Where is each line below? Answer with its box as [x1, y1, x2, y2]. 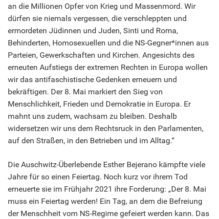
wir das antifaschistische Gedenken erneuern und [8, 75, 177, 85]
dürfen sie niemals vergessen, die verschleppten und [8, 14, 187, 23]
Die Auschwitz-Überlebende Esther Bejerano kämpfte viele [8, 160, 205, 170]
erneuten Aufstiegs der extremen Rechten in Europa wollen [8, 63, 208, 72]
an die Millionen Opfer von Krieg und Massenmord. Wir [8, 1, 196, 11]
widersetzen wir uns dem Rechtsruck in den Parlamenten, [8, 124, 203, 133]
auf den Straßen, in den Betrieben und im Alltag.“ [8, 136, 175, 146]
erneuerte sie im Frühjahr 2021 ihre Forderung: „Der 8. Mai [8, 184, 206, 194]
